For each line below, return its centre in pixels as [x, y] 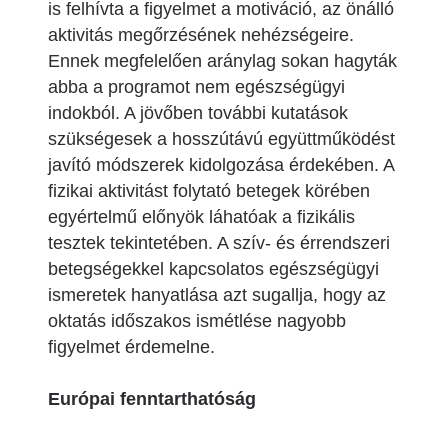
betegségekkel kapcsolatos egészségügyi [213, 269]
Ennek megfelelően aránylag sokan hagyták [222, 61]
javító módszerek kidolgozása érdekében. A [221, 165]
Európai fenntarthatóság [152, 399]
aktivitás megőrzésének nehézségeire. [203, 35]
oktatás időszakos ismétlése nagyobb [197, 321]
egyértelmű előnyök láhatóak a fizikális [201, 217]
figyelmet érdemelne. [131, 347]
